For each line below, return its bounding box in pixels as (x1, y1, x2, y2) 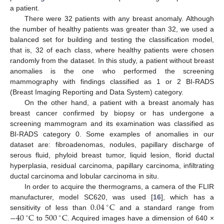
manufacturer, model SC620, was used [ (10, 192, 153, 201)
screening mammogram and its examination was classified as (10, 119, 214, 127)
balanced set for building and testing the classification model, (10, 35, 214, 43)
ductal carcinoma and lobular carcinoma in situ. (10, 171, 159, 180)
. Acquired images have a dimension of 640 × (67, 213, 214, 222)
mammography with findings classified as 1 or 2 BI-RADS (10, 77, 214, 85)
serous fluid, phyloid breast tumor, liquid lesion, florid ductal (10, 150, 214, 159)
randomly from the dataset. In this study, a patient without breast (10, 56, 214, 64)
